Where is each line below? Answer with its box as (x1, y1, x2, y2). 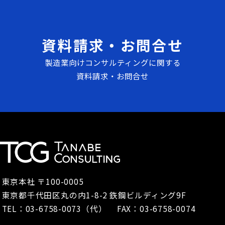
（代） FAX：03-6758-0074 (81, 203, 196, 214)
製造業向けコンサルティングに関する (44, 56, 181, 68)
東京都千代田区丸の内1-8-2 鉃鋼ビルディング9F (2, 189, 186, 201)
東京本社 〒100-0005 (2, 176, 84, 187)
